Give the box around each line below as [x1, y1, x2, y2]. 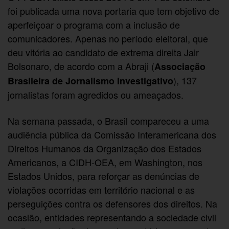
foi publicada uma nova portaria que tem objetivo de [8, 4, 220, 17]
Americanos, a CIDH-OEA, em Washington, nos [8, 155, 203, 169]
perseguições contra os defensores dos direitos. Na [8, 197, 218, 211]
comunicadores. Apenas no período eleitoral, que [8, 31, 209, 45]
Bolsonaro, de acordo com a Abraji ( [8, 59, 155, 73]
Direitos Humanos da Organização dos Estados [8, 142, 202, 155]
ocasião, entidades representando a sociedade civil [8, 211, 217, 224]
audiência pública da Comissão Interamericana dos [8, 128, 217, 142]
